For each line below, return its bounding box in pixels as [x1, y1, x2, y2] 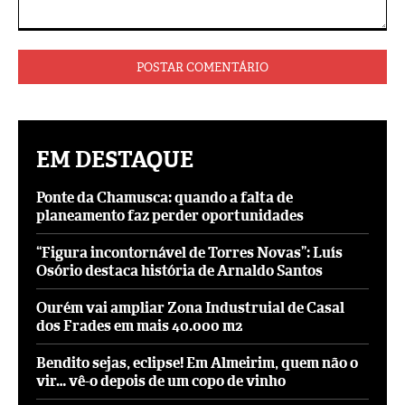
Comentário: [17, 31, 89, 47]
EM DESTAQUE [36, 145, 193, 174]
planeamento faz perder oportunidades [36, 205, 304, 225]
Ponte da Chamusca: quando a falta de [36, 187, 293, 207]
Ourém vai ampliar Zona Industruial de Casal [36, 297, 344, 317]
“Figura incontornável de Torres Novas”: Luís [36, 242, 343, 262]
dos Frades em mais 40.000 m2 [36, 316, 242, 335]
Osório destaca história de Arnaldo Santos [36, 260, 323, 280]
